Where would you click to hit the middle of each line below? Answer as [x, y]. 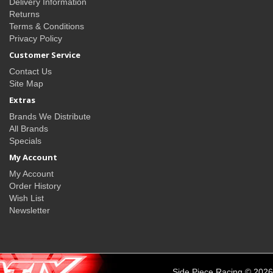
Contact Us [30, 72]
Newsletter [30, 211]
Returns [24, 14]
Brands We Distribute [50, 117]
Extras [22, 100]
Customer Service [45, 55]
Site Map [26, 84]
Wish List [27, 198]
